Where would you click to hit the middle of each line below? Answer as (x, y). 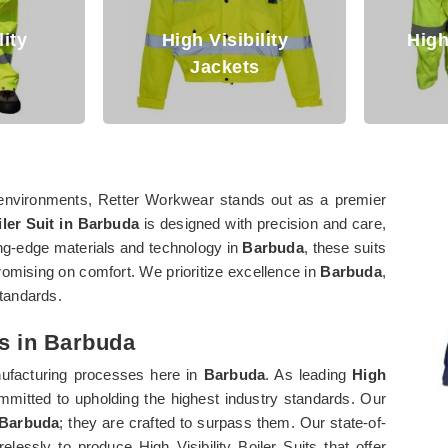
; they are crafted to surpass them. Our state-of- (222, 422)
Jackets (142, 66)
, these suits (344, 247)
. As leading (309, 374)
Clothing (404, 66)
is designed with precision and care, (263, 223)
